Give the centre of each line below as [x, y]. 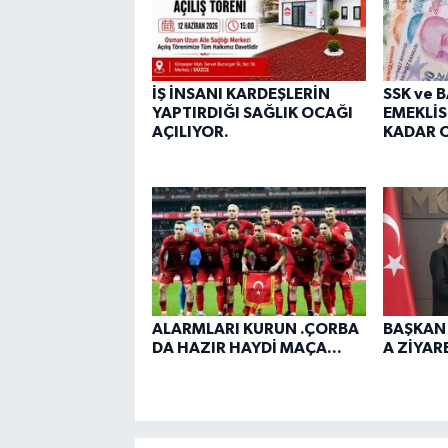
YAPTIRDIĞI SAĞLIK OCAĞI [252, 113]
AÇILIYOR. [190, 132]
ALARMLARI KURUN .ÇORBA [255, 328]
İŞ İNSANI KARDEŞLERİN [240, 94]
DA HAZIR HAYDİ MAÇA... [246, 347]
